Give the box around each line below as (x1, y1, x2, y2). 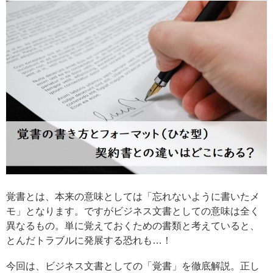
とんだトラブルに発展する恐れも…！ (6, 235, 172, 246)
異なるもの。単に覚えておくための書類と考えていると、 (6, 220, 260, 231)
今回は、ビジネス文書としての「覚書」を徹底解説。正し (6, 260, 260, 271)
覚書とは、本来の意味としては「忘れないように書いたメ (6, 191, 260, 202)
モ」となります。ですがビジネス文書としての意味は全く (6, 205, 260, 216)
